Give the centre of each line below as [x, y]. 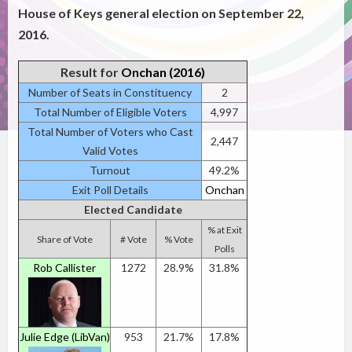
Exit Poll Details [110, 190]
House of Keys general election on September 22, [161, 13]
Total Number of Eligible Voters [110, 112]
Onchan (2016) [163, 72]
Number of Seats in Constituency [110, 93]
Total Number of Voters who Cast [110, 132]
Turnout [110, 170]
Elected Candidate [133, 210]
